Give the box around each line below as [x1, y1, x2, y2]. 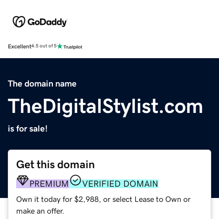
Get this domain [16, 158, 95, 170]
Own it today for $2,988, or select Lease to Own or [16, 195, 191, 203]
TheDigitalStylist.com [8, 95, 203, 116]
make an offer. [16, 206, 65, 215]
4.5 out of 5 [31, 44, 57, 49]
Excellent [8, 43, 31, 49]
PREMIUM [29, 179, 69, 188]
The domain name [8, 79, 77, 88]
